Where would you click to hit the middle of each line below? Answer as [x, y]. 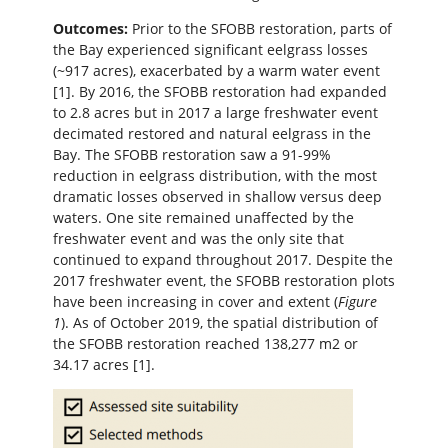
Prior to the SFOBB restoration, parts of [259, 28]
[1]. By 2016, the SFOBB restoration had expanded [219, 91]
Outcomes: [90, 28]
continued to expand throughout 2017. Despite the [222, 259]
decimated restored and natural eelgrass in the [211, 133]
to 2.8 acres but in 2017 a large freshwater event [215, 112]
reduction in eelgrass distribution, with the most [214, 175]
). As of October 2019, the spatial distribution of [219, 322]
